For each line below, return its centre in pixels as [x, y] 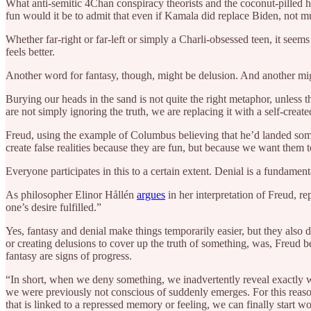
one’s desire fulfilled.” [53, 207]
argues [151, 194]
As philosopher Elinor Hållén [71, 194]
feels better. [30, 51]
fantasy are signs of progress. [69, 255]
